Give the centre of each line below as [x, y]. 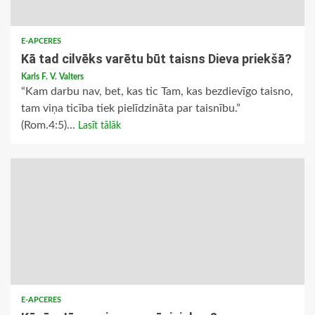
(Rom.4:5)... [50, 126]
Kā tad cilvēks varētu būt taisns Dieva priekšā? [156, 59]
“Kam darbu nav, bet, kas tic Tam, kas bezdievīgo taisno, [157, 92]
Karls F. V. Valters [52, 77]
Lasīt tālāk [99, 126]
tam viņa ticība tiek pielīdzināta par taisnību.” [131, 109]
